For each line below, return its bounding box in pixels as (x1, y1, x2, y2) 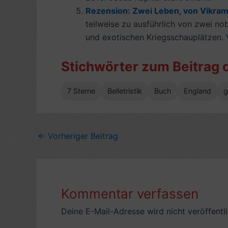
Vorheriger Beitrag (45, 130, 118, 141)
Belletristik (107, 86, 142, 95)
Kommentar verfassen (61, 185, 198, 202)
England (184, 86, 211, 95)
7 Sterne (67, 86, 95, 95)
